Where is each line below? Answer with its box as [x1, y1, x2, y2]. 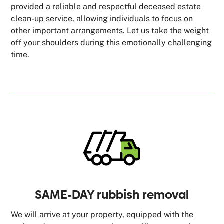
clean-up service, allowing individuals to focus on [11, 13, 193, 23]
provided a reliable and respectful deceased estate [11, 1, 201, 11]
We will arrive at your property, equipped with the [11, 209, 194, 219]
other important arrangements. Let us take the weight [11, 25, 209, 35]
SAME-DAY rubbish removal [35, 186, 189, 203]
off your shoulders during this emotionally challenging [11, 37, 212, 47]
